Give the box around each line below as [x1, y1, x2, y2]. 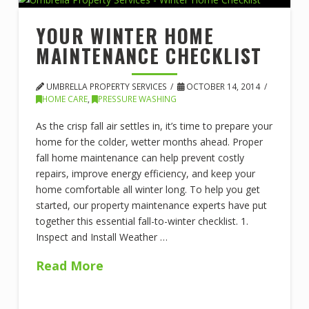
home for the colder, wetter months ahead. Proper [35, 134, 263, 148]
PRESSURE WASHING [97, 93, 177, 106]
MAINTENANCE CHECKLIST [35, 41, 263, 70]
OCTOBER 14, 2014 [184, 81, 261, 93]
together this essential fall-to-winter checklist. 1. [35, 214, 248, 228]
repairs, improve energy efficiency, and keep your [35, 166, 255, 180]
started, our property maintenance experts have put [35, 198, 267, 212]
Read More [35, 257, 103, 275]
